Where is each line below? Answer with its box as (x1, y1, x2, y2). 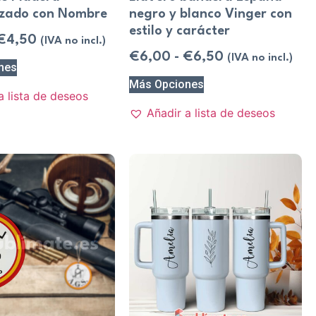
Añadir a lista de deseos (147, 106, 276, 121)
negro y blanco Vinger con (129, 7, 293, 20)
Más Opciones (129, 78, 205, 92)
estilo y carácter (129, 24, 231, 37)
